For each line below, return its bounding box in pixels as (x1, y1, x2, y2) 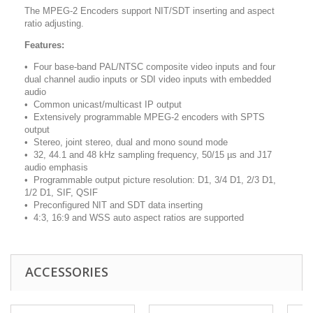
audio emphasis (24, 161, 91, 173)
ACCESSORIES (25, 263, 108, 280)
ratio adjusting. (24, 17, 84, 29)
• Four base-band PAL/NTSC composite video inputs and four (24, 61, 275, 72)
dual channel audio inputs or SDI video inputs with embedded (24, 73, 271, 85)
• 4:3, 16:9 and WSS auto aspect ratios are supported (24, 212, 244, 223)
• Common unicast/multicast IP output (24, 99, 184, 110)
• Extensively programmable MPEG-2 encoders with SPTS (24, 111, 265, 122)
